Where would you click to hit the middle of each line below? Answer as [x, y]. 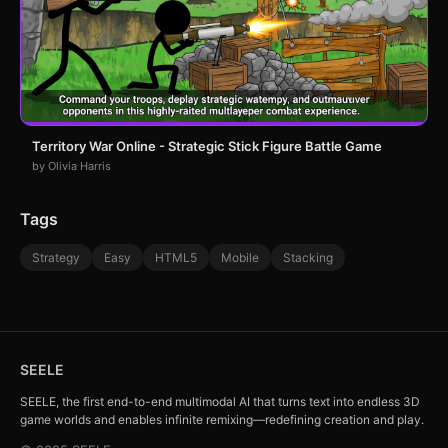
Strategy [56, 258]
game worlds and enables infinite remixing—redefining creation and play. [222, 420]
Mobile [240, 258]
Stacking [308, 258]
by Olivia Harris [71, 166]
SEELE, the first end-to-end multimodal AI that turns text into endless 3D [220, 402]
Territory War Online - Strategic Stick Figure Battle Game [207, 146]
